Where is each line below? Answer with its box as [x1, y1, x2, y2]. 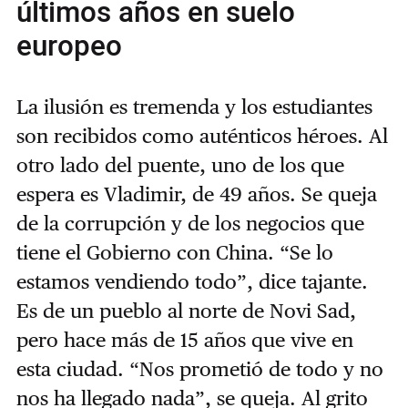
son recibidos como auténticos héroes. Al [15, 124, 388, 148]
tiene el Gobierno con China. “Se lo [15, 240, 333, 265]
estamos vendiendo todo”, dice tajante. [15, 270, 368, 294]
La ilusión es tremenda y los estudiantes [15, 95, 372, 119]
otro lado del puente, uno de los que [15, 153, 344, 178]
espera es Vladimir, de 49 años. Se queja [15, 182, 377, 207]
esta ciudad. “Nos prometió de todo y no [15, 357, 383, 382]
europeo [15, 25, 122, 67]
